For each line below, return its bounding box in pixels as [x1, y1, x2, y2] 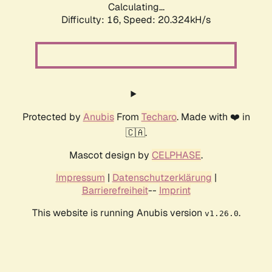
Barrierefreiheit [81, 184, 148, 197]
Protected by [22, 110, 83, 124]
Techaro [141, 110, 177, 124]
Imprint [158, 184, 191, 197]
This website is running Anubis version [32, 206, 205, 220]
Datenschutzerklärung [112, 171, 212, 185]
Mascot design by [69, 149, 152, 162]
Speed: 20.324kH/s [123, 13, 211, 27]
